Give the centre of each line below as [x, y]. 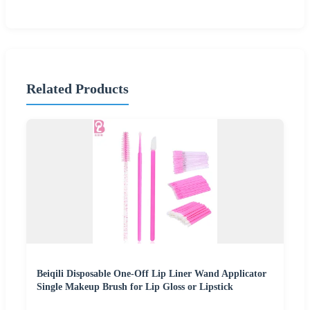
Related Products [77, 89]
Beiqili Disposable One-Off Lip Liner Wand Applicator [152, 274]
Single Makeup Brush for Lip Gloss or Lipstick [135, 287]
